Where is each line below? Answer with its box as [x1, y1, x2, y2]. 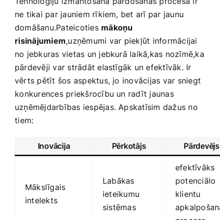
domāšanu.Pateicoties [15, 22, 102, 32]
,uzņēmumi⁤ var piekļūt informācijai [66, 35, 197, 46]
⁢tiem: [15, 115, 34, 125]
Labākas [103, 175, 135, 186]
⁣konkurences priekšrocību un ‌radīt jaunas [15, 88, 174, 99]
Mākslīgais [25, 182, 66, 192]
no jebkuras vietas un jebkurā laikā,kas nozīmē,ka [15, 49, 204, 59]
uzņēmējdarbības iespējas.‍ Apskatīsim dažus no [15, 102, 198, 112]
